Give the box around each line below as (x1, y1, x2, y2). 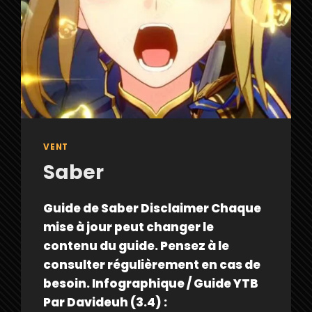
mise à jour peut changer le (43, 219, 214, 236)
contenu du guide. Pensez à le (43, 237, 230, 255)
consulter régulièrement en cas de (43, 256, 261, 274)
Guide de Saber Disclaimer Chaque (43, 200, 262, 217)
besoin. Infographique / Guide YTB (43, 275, 259, 292)
